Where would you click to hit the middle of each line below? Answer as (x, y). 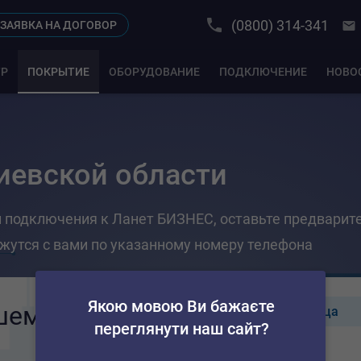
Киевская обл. (227, 348)
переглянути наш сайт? (181, 329)
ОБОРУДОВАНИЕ (154, 72)
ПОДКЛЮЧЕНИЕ (263, 72)
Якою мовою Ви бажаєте (181, 306)
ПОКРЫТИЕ (58, 72)
